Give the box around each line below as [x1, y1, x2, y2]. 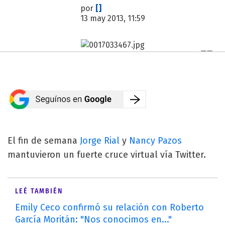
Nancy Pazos [129, 135, 182, 146]
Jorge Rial [80, 135, 120, 146]
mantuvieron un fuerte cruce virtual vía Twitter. [8, 149, 206, 160]
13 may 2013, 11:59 [80, 14, 145, 23]
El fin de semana [8, 135, 80, 146]
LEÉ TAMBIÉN [15, 186, 63, 195]
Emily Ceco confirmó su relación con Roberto [15, 201, 204, 213]
